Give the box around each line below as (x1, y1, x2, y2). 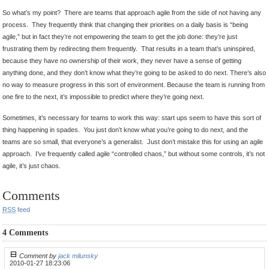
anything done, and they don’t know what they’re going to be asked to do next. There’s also (2, 69, 266, 77)
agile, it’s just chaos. (2, 162, 61, 170)
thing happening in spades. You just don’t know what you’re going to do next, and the (2, 126, 248, 134)
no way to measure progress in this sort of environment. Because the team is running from (2, 81, 265, 89)
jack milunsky (58, 252, 98, 260)
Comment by (19, 252, 58, 260)
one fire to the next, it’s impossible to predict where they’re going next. (2, 93, 204, 101)
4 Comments (2, 228, 48, 238)
